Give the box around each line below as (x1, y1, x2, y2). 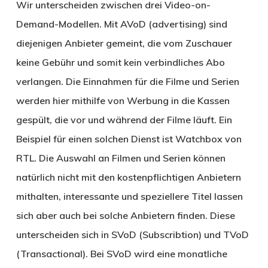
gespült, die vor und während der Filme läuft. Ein (16, 114, 232, 126)
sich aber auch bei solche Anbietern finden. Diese (16, 209, 235, 222)
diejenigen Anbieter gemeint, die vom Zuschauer (16, 37, 232, 50)
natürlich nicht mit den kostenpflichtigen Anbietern (16, 171, 241, 184)
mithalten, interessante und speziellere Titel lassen (16, 190, 243, 203)
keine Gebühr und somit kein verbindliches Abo (16, 56, 225, 69)
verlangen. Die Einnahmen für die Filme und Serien (16, 75, 239, 88)
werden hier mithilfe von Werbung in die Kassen (16, 95, 230, 107)
